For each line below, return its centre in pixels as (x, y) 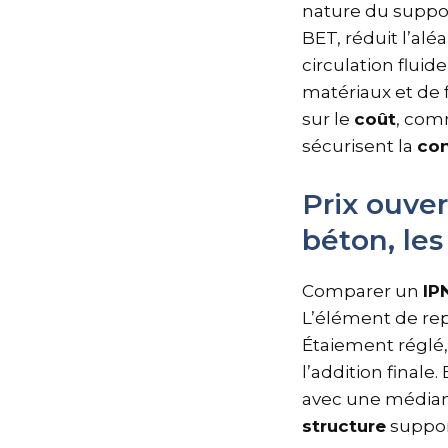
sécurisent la (359, 146)
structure (344, 425)
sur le (328, 119)
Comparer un (362, 290)
